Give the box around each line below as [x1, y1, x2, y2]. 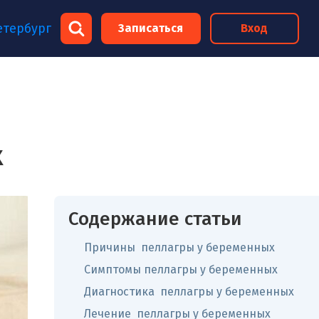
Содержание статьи [68, 208, 242, 230]
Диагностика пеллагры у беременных [84, 285, 294, 298]
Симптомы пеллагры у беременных [84, 263, 278, 276]
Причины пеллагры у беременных [84, 241, 275, 254]
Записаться [118, 21, 184, 35]
